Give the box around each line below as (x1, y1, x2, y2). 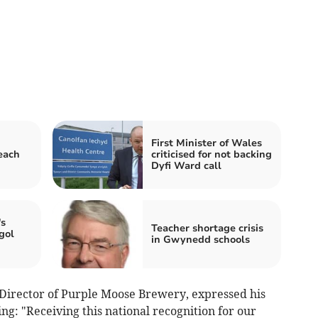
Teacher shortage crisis (151, 221, 263, 235)
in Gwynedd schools (151, 232, 250, 246)
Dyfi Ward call (151, 158, 221, 172)
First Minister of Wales (151, 136, 262, 150)
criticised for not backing (151, 147, 272, 161)
